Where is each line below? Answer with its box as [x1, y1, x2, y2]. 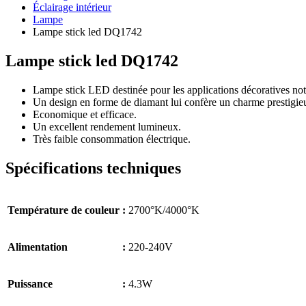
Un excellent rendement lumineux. [33, 120, 181, 133]
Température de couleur [8, 204, 120, 216]
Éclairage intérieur [33, 1, 111, 13]
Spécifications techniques [5, 158, 181, 177]
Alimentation [8, 240, 68, 253]
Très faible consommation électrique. [33, 133, 191, 145]
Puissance [8, 277, 53, 290]
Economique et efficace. [33, 108, 137, 120]
